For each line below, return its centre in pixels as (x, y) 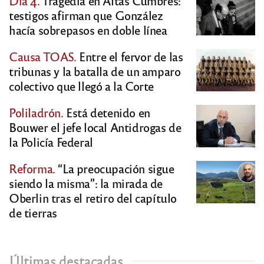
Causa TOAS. (43, 57)
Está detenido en (107, 113)
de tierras (33, 213)
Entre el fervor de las (130, 57)
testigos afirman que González (86, 15)
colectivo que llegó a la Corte (82, 86)
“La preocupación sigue (115, 169)
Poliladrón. (36, 113)
